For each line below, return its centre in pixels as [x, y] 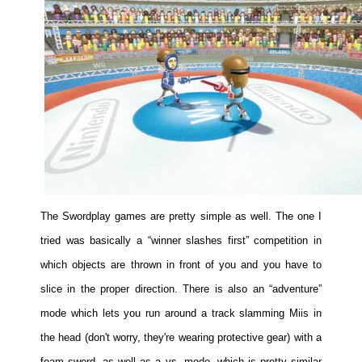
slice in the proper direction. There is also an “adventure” [181, 288]
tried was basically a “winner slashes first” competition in [181, 240]
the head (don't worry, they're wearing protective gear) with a [181, 337]
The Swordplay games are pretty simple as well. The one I [181, 216]
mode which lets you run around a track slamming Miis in [181, 313]
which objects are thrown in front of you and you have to [181, 264]
